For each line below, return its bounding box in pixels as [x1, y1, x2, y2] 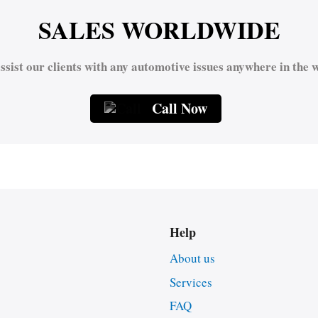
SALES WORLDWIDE [38, 11, 280, 48]
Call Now [151, 97, 207, 119]
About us [170, 249, 216, 266]
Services [170, 273, 213, 290]
